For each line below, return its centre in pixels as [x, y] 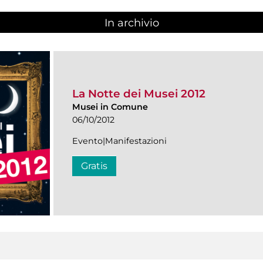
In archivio [131, 23]
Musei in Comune [110, 107]
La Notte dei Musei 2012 [139, 94]
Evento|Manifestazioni [119, 141]
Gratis [94, 166]
